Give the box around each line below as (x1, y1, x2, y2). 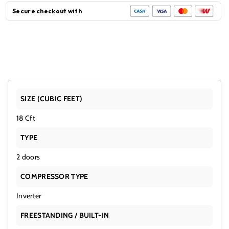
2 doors (16, 152, 40, 162)
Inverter (16, 191, 41, 200)
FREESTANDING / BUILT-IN (20, 210, 109, 220)
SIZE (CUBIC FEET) (20, 94, 83, 103)
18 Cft (16, 113, 35, 123)
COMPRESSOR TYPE (20, 171, 88, 181)
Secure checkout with (12, 7, 82, 15)
